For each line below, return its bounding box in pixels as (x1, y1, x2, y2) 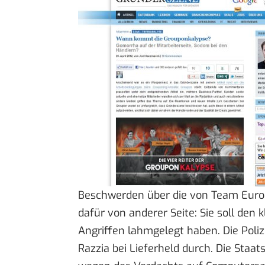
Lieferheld (130, 241, 179, 256)
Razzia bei (78, 241, 130, 256)
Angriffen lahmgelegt (78, 223, 184, 238)
